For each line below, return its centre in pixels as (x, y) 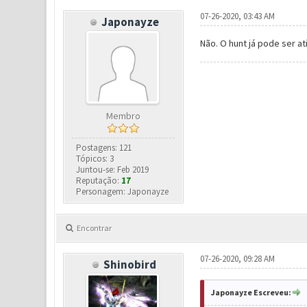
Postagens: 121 (104, 148)
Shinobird (130, 265)
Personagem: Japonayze (123, 192)
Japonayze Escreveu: (251, 293)
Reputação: (99, 181)
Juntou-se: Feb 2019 (113, 170)
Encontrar (94, 228)
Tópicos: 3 (95, 159)
